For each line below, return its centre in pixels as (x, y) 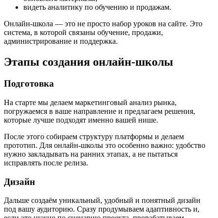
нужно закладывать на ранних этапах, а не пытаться (91, 154)
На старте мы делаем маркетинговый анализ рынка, (90, 102)
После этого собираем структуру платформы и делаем (94, 136)
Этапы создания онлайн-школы (89, 62)
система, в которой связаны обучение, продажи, (83, 33)
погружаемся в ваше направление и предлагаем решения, (100, 111)
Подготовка (29, 84)
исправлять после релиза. (46, 163)
